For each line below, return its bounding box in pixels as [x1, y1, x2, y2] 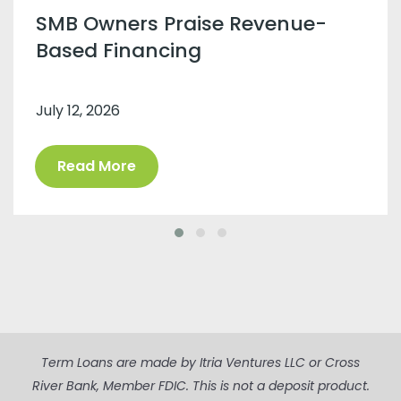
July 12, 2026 [36, 99, 120, 121]
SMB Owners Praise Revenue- [36, 9, 327, 38]
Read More [57, 156, 136, 177]
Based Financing [36, 36, 201, 64]
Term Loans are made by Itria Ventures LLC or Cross [41, 354, 360, 372]
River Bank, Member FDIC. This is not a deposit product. [31, 377, 370, 396]
